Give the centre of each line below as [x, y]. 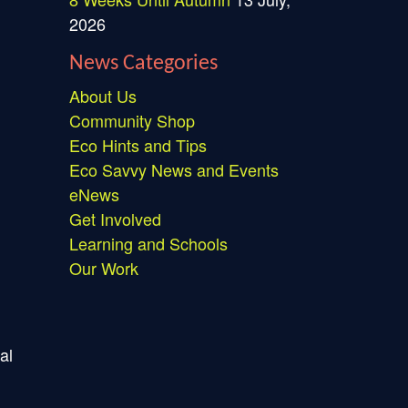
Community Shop [132, 120]
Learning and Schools [148, 243]
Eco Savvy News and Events [174, 169]
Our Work [104, 268]
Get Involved [115, 219]
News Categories [143, 64]
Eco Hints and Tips [138, 145]
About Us [103, 96]
